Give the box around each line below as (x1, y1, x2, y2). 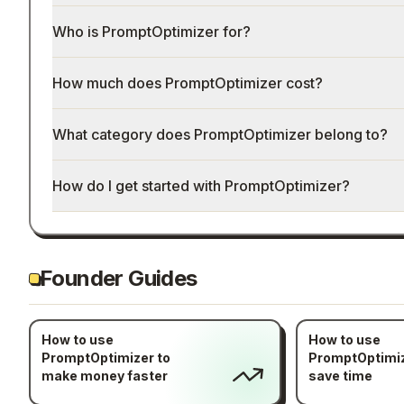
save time (308, 368, 372, 383)
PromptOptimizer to (41, 350, 170, 365)
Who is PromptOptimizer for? (51, 23, 251, 41)
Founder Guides (40, 264, 197, 291)
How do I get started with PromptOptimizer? (51, 177, 350, 195)
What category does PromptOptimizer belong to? (51, 125, 388, 143)
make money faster (41, 368, 168, 383)
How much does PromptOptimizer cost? (51, 74, 323, 92)
